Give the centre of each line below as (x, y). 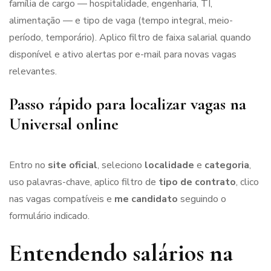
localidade (169, 165)
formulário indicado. (49, 216)
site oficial (73, 165)
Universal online (64, 124)
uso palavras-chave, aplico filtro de (84, 182)
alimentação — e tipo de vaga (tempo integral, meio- (121, 21)
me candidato (146, 199)
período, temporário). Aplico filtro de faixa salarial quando (130, 38)
